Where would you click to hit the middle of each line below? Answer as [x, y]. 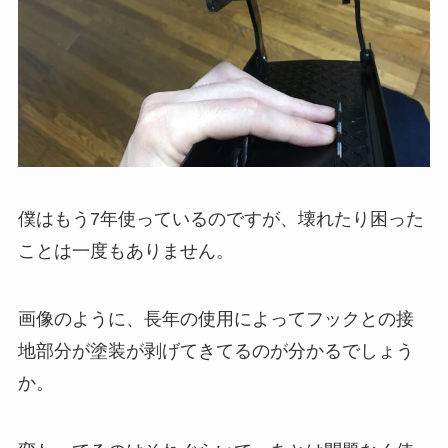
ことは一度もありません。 [125, 251]
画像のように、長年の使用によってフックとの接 [215, 318]
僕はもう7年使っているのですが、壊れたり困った [220, 219]
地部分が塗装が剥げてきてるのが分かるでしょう [215, 350]
